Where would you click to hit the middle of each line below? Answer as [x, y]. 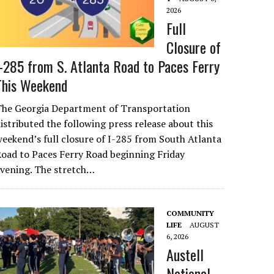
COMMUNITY [191, 213]
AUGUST [205, 225]
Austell [185, 254]
